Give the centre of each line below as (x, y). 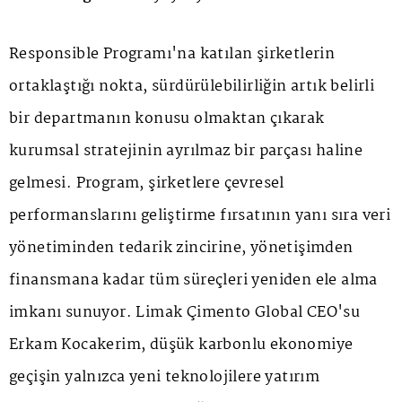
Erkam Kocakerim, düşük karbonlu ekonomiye (181, 345)
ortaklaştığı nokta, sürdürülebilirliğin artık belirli (192, 86)
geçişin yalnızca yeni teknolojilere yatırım (165, 377)
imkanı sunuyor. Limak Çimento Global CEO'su (185, 312)
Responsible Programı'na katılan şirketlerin (172, 54)
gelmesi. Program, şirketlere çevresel (147, 183)
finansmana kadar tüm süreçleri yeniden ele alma (193, 280)
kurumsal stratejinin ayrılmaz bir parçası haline (186, 151)
